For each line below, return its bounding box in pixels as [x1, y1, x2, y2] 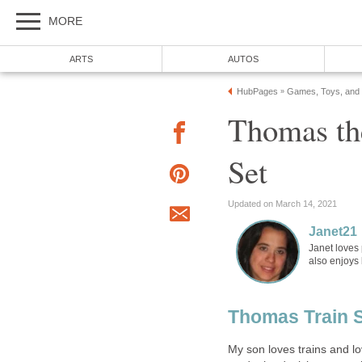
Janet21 [309, 224, 357, 238]
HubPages [237, 86, 278, 96]
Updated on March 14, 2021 [228, 198, 337, 208]
